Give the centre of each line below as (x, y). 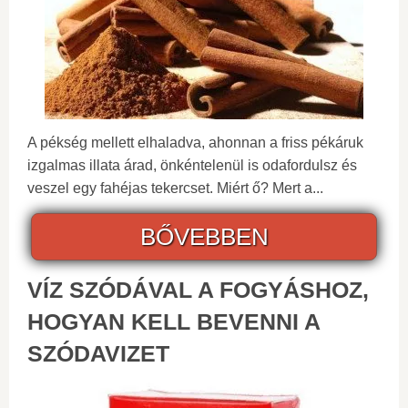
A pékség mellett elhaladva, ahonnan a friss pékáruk (195, 143)
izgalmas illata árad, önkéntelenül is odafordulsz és (192, 165)
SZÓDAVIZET (98, 353)
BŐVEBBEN (204, 237)
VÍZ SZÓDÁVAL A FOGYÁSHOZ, (198, 290)
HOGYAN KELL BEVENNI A (173, 321)
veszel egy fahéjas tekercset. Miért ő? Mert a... (175, 188)
